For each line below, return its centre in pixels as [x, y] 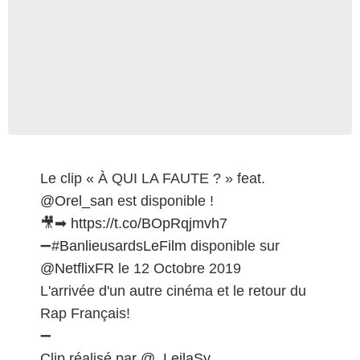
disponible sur [233, 245]
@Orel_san [77, 200]
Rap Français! [85, 313]
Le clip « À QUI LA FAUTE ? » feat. [153, 178]
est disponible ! [164, 200]
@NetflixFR [77, 268]
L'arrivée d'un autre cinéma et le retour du [173, 290]
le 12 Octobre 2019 [178, 268]
